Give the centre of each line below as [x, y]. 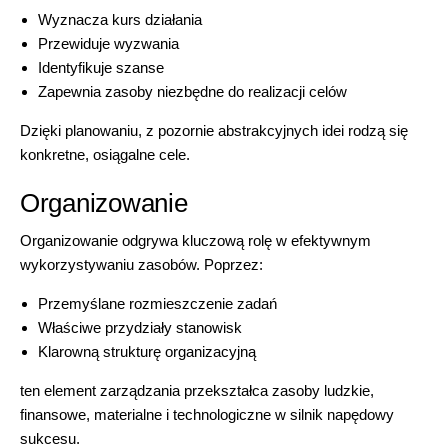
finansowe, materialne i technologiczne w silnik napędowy [207, 414]
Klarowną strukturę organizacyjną [147, 351]
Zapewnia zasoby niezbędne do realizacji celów [192, 91]
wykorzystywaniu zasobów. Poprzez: [141, 264]
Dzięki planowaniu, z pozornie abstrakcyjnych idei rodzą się [214, 130]
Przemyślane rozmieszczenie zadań [157, 303]
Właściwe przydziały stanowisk [140, 327]
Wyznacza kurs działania [120, 19]
